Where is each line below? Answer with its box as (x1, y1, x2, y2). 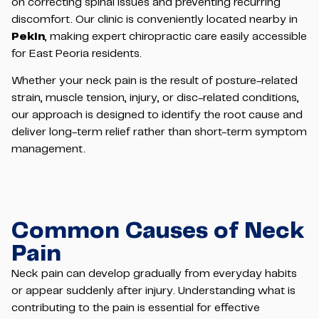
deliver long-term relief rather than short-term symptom (11, 127, 307, 138)
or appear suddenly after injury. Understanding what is (11, 285, 296, 296)
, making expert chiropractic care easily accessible (45, 31, 307, 42)
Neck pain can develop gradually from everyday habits (11, 268, 297, 279)
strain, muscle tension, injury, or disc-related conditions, (11, 93, 299, 104)
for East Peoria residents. (11, 48, 142, 59)
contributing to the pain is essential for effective (11, 302, 260, 313)
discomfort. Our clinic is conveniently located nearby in (11, 14, 298, 25)
